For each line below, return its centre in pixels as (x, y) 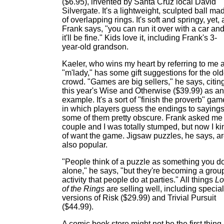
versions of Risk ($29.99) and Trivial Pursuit (139, 198)
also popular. (85, 145)
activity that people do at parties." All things (138, 180)
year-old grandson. (95, 47)
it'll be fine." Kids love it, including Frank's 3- (139, 38)
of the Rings (83, 189)
